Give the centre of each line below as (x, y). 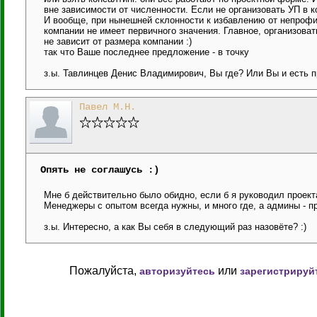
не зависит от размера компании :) (118, 41)
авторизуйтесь (177, 271)
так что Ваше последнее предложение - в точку (146, 52)
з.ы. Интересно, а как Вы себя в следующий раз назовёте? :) (175, 227)
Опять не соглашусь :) (100, 170)
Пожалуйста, (104, 271)
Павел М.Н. (108, 107)
